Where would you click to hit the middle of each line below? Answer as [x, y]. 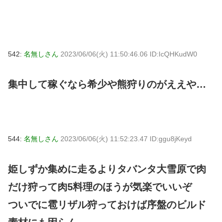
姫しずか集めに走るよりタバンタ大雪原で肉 [107, 169]
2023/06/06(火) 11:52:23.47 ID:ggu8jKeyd [126, 139]
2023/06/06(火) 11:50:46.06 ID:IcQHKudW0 [129, 54]
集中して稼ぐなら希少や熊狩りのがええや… [107, 84]
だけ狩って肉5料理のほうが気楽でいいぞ [100, 187]
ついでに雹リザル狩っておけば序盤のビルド [107, 204]
